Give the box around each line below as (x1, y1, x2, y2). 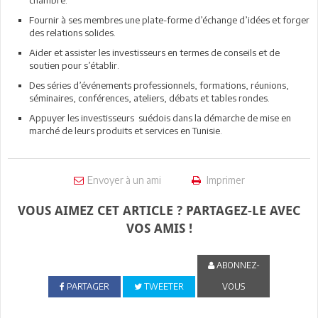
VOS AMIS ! (126, 220, 192, 236)
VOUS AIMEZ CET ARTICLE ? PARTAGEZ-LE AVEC (18, 202, 300, 218)
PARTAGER (64, 280, 109, 292)
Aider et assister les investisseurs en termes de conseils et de (29, 46, 280, 58)
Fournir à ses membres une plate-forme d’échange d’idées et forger (29, 13, 309, 26)
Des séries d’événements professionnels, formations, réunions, (29, 79, 289, 91)
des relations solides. (29, 26, 116, 38)
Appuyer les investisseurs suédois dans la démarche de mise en (29, 111, 291, 124)
